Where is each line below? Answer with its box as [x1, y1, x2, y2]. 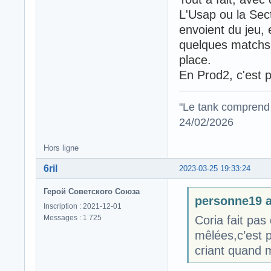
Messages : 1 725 [44, 213, 102, 222]
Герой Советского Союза [44, 186, 140, 196]
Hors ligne [44, 143, 79, 152]
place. [179, 53, 211, 67]
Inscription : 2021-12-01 [44, 201, 122, 211]
